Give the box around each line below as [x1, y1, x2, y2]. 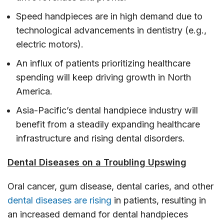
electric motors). [16, 38, 83, 49]
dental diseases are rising [7, 194, 111, 205]
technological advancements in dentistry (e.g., [16, 24, 206, 35]
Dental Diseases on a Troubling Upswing [7, 156, 186, 167]
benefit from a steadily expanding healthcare [16, 118, 200, 129]
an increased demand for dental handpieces [7, 208, 188, 219]
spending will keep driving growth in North [16, 71, 191, 82]
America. [16, 85, 52, 96]
